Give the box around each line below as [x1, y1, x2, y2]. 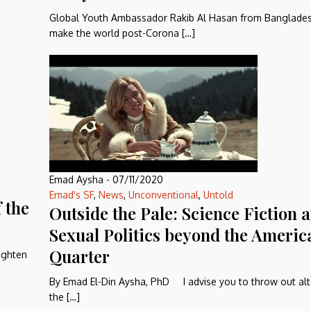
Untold [203, 189, 233, 201]
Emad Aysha [49, 174, 103, 185]
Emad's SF [49, 189, 94, 201]
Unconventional [128, 189, 199, 201]
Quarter [49, 245, 110, 267]
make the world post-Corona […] [49, 27, 195, 39]
